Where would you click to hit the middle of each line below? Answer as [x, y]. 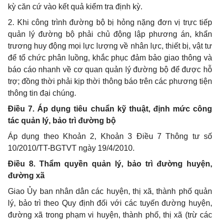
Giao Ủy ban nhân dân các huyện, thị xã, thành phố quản [110, 191]
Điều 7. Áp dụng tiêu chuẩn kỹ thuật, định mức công [110, 109]
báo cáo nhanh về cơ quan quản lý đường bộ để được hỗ [110, 69]
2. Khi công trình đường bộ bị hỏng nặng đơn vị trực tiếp [110, 22]
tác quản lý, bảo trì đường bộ [62, 121]
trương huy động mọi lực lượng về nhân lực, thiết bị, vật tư [110, 46]
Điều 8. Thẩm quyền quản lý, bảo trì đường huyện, [110, 164]
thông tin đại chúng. [42, 93]
